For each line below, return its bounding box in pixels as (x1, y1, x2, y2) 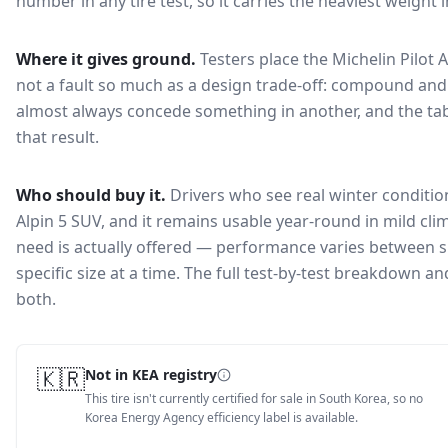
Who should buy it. (16, 184, 166, 206)
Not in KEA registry (85, 365, 217, 384)
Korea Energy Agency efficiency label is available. (85, 409, 358, 426)
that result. (16, 126, 99, 148)
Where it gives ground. (16, 48, 196, 70)
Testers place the (200, 48, 332, 70)
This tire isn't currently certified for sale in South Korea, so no (85, 390, 423, 407)
